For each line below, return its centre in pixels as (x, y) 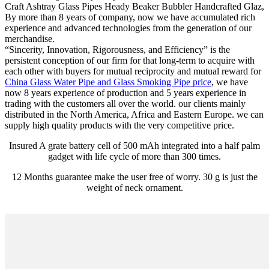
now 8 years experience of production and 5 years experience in (125, 93)
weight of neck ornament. (134, 188)
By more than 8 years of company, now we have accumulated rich (130, 17)
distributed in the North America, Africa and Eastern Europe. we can (134, 115)
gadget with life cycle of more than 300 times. (134, 157)
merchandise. (30, 39)
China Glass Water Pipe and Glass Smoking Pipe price (108, 82)
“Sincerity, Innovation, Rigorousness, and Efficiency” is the (117, 50)
